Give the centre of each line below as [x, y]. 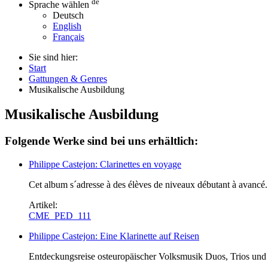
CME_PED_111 [60, 216]
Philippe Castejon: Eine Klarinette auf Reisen [114, 236]
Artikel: [44, 205]
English [67, 26]
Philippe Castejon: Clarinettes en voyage [105, 165]
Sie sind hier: [53, 57]
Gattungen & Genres [68, 78]
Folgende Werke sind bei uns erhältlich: [101, 141]
